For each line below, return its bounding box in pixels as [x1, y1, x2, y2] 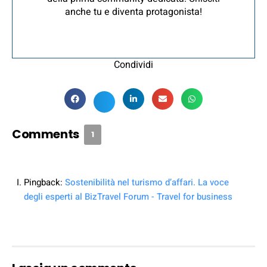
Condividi [114, 58, 153, 70]
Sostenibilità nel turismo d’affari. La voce [65, 175, 229, 189]
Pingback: [24, 175, 65, 189]
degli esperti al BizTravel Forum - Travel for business [24, 190, 232, 203]
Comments [12, 125, 82, 142]
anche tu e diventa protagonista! [65, 4, 202, 19]
